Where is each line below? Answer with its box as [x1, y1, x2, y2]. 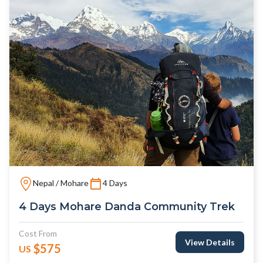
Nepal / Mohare [33, 178, 89, 188]
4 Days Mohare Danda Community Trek [19, 200, 235, 213]
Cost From [19, 228, 57, 238]
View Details [185, 237, 235, 247]
